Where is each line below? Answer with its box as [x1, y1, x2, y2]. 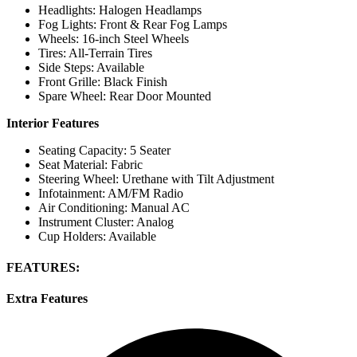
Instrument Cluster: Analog [38, 214, 174, 229]
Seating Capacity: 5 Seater [38, 143, 171, 157]
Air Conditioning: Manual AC [38, 200, 190, 214]
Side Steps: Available [38, 60, 144, 74]
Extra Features [6, 292, 88, 306]
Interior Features [6, 116, 99, 130]
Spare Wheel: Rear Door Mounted [38, 88, 211, 103]
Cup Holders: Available [38, 229, 156, 243]
